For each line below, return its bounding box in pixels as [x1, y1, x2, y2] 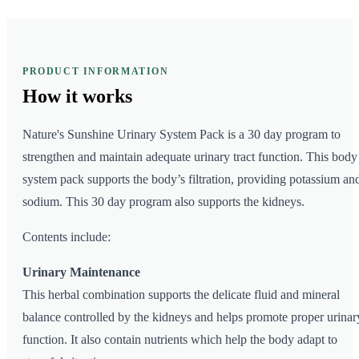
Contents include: [22, 230, 111, 244]
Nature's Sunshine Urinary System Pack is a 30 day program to [22, 127, 341, 142]
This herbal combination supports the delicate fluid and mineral [22, 288, 340, 302]
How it [22, 86, 78, 107]
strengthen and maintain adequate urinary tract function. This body [22, 150, 357, 164]
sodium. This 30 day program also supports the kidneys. [22, 195, 305, 209]
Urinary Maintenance [22, 265, 140, 280]
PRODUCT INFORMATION [22, 67, 169, 77]
